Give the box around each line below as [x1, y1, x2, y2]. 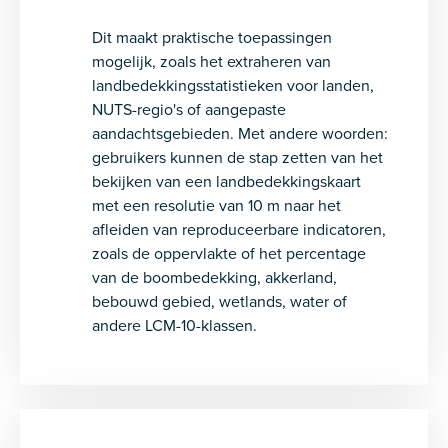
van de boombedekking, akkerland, [92, 266, 337, 288]
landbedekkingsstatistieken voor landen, [92, 74, 374, 96]
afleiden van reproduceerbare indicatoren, [92, 218, 386, 240]
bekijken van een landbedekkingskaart [92, 170, 361, 192]
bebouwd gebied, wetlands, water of [92, 290, 347, 312]
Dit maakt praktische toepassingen [92, 26, 332, 48]
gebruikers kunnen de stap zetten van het [92, 146, 383, 168]
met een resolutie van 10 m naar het [92, 194, 341, 216]
